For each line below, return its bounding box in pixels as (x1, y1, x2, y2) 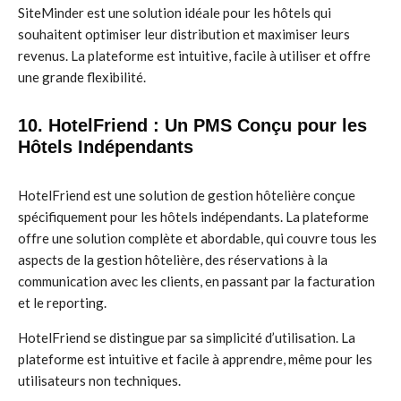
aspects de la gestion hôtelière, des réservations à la (18, 252, 328, 268)
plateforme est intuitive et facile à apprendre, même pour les (18, 351, 372, 367)
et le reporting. (18, 294, 107, 311)
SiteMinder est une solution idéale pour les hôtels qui (18, 4, 331, 21)
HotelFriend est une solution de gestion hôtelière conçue (18, 187, 355, 203)
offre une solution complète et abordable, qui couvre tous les (18, 230, 377, 246)
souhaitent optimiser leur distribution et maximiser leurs (18, 26, 350, 42)
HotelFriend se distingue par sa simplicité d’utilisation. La (18, 329, 355, 346)
